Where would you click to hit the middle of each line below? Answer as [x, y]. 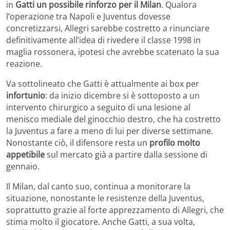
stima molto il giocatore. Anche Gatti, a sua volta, [101, 222]
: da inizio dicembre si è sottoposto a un [122, 96]
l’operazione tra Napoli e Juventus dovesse [88, 17]
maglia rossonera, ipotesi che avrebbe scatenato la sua [113, 52]
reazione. [24, 64]
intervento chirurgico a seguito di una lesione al [98, 108]
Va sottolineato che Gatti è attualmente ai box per [103, 84]
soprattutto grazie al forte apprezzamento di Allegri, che [115, 210]
